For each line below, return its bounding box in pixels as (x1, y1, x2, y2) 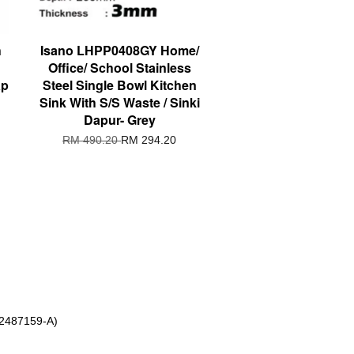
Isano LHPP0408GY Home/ (40, 40, 199, 59)
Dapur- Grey (83, 110, 156, 129)
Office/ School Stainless (47, 58, 191, 77)
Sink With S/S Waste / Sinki (39, 92, 200, 111)
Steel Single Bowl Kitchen (42, 75, 197, 94)
